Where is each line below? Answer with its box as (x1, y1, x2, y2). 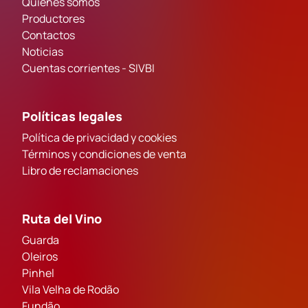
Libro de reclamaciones (22, 162, 138, 178)
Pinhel (22, 265, 54, 280)
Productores (22, 10, 85, 26)
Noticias (22, 43, 63, 59)
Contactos (22, 27, 75, 43)
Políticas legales (22, 107, 122, 124)
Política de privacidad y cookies (22, 129, 177, 145)
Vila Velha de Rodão (22, 281, 119, 297)
